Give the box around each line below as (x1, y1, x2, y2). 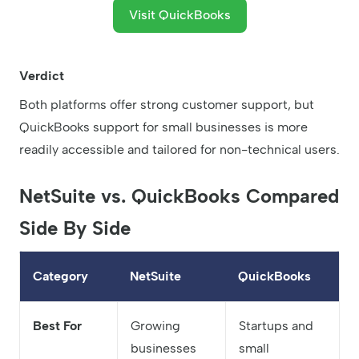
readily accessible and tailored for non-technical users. (19, 142, 340, 158)
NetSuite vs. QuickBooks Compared (19, 184, 339, 208)
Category (33, 268, 88, 284)
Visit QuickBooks (128, 7, 231, 23)
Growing (131, 318, 180, 334)
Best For (33, 318, 82, 334)
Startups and (239, 318, 313, 334)
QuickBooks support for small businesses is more (19, 119, 308, 135)
